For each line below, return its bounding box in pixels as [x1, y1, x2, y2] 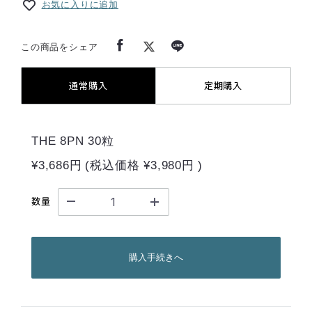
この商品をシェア [21, 42, 98, 53]
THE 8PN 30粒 [31, 134, 114, 148]
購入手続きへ [129, 252, 183, 263]
